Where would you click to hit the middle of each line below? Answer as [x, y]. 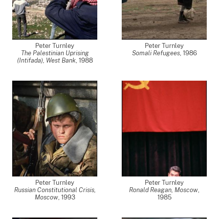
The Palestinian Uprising [55, 53]
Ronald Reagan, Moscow [164, 190]
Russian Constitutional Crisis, [55, 190]
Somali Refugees [156, 53]
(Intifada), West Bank [46, 60]
